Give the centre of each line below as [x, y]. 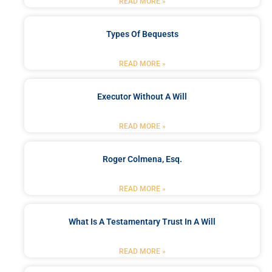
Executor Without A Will [142, 97]
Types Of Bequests [142, 34]
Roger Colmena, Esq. [142, 159]
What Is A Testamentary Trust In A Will [142, 222]
